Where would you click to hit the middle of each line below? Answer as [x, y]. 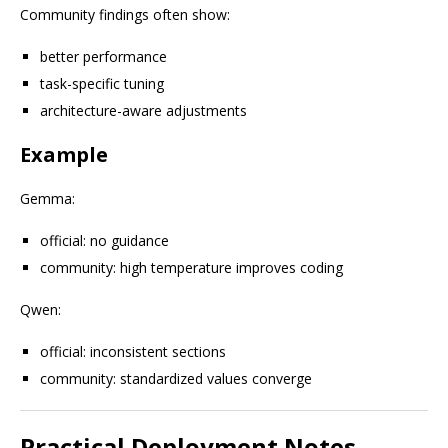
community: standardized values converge [176, 378]
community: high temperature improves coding [191, 267]
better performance [103, 56]
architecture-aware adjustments [143, 110]
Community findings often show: [125, 14]
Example [64, 154]
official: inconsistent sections [133, 351]
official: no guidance [104, 240]
